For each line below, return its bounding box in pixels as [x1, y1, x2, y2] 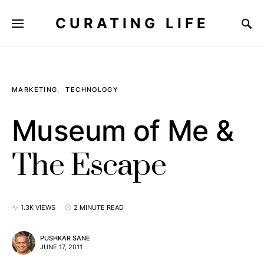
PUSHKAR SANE [40, 234, 90, 242]
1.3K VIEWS [21, 203, 55, 212]
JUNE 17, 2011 [40, 243, 82, 251]
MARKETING [12, 85, 58, 94]
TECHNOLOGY [65, 85, 119, 94]
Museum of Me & [12, 113, 234, 148]
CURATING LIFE [55, 14, 209, 32]
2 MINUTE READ [74, 203, 124, 212]
